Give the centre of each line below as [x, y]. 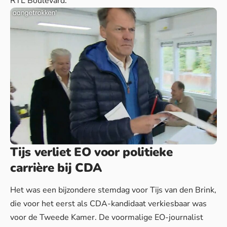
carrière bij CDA [56, 167]
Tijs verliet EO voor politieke [91, 152]
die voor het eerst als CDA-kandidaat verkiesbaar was [108, 203]
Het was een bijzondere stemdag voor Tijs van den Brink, [113, 190]
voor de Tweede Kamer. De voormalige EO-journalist [107, 217]
